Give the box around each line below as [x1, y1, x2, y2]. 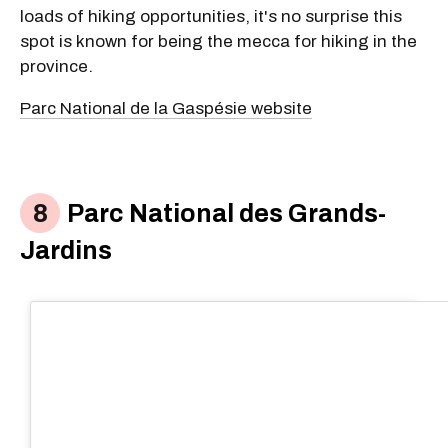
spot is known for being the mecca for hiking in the [20, 31, 417, 51]
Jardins [20, 237, 112, 265]
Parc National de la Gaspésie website [20, 98, 312, 118]
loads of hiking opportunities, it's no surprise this [20, 6, 402, 26]
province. [20, 56, 93, 76]
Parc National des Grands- [62, 200, 386, 228]
